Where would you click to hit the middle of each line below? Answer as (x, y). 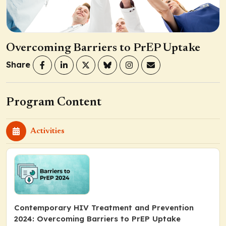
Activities (47, 131)
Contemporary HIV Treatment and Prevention (104, 207)
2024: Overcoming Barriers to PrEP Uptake (97, 218)
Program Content (54, 102)
